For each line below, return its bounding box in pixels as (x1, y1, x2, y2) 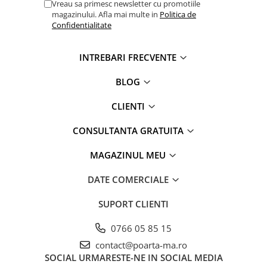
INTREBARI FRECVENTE (79, 51, 179, 63)
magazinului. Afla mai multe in (52, 8, 160, 20)
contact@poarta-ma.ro (93, 238, 187, 251)
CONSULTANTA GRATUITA (72, 124, 186, 136)
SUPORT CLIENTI (98, 197, 169, 210)
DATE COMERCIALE (87, 173, 171, 185)
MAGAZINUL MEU (90, 148, 168, 161)
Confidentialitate (52, 19, 111, 30)
